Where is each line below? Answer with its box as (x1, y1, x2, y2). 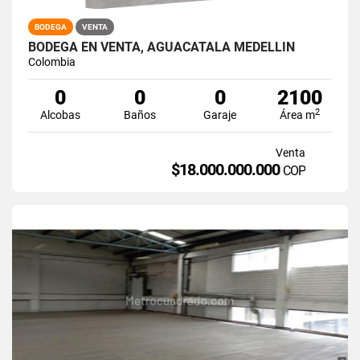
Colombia (28, 55, 76, 68)
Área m (280, 108, 316, 121)
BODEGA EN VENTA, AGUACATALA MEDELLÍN (28, 39, 295, 55)
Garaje (203, 108, 237, 121)
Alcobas (39, 108, 80, 121)
